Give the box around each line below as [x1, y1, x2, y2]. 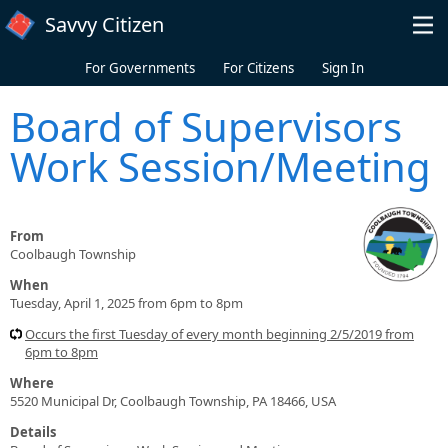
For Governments [84, 59, 195, 77]
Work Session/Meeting [10, 138, 431, 194]
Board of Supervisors [10, 98, 402, 154]
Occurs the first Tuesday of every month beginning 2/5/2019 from [25, 324, 414, 343]
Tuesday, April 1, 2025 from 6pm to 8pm [10, 293, 243, 312]
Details [10, 422, 56, 441]
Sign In [321, 59, 364, 77]
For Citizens [222, 59, 294, 77]
